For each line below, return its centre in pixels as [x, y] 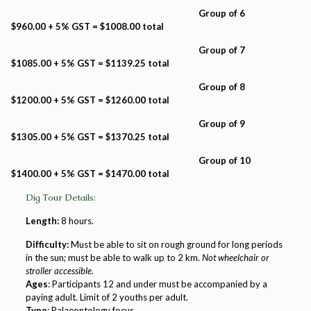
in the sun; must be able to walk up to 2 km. [114, 258]
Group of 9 [132, 124]
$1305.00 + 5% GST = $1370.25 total [89, 137]
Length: [42, 221]
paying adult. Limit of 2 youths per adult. [107, 297]
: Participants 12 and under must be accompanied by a [157, 284]
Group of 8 [132, 87]
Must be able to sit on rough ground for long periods [175, 244]
